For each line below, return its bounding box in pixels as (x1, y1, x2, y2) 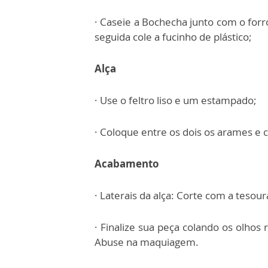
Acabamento (95, 157, 159, 170)
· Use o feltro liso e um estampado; (95, 93, 257, 107)
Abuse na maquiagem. (95, 235, 199, 249)
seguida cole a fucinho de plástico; (95, 30, 252, 44)
